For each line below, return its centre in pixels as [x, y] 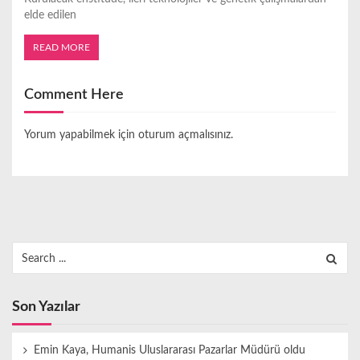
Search [28, 248]
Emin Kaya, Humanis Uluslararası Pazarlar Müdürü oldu [169, 350]
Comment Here [74, 94]
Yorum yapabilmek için [81, 135]
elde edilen [50, 15]
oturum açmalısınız [184, 135]
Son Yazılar [46, 306]
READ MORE [61, 47]
